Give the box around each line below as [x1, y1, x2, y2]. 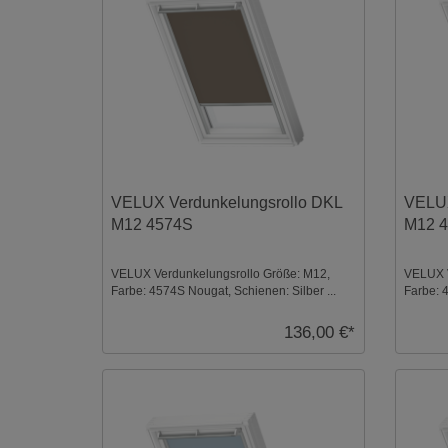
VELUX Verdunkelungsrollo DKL [111, 193, 343, 211]
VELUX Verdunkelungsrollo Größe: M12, [111, 266, 331, 281]
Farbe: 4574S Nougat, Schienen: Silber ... [111, 283, 337, 298]
